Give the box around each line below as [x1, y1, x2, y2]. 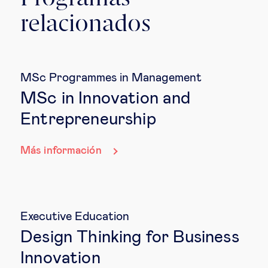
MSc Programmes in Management [20, 72, 202, 84]
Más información [20, 145, 102, 157]
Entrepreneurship [20, 111, 156, 129]
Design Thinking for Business [20, 229, 239, 246]
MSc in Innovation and [20, 90, 191, 108]
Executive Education [20, 210, 129, 223]
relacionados [20, 13, 151, 37]
